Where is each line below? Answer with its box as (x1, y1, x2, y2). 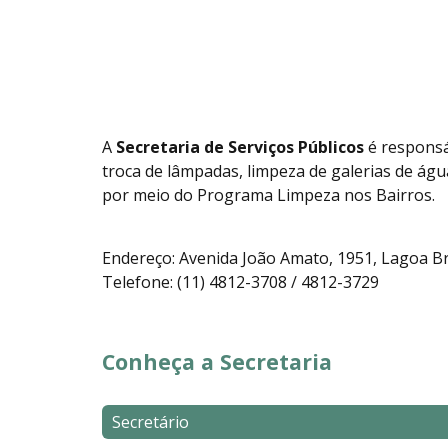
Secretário (112, 410, 189, 433)
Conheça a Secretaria (102, 346, 332, 376)
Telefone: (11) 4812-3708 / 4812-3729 (102, 270, 379, 293)
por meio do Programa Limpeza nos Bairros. (102, 183, 435, 206)
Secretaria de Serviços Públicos (116, 135, 364, 158)
